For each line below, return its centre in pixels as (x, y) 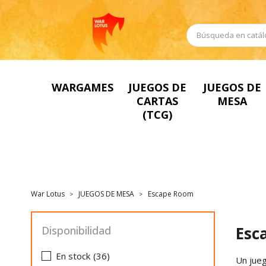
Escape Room (171, 194)
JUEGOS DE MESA (106, 194)
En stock (73, 256)
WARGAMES (82, 87)
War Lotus (48, 194)
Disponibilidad (76, 231)
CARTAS (157, 101)
